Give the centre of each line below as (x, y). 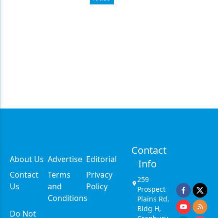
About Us (27, 159)
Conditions (68, 198)
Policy (97, 186)
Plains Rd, (154, 199)
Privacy (99, 175)
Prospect (152, 189)
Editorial (101, 159)
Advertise (65, 159)
